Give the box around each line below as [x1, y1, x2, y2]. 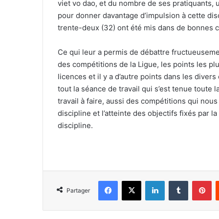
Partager [66, 187, 90, 194]
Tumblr [188, 176, 208, 184]
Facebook [117, 176, 147, 184]
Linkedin [164, 176, 190, 184]
